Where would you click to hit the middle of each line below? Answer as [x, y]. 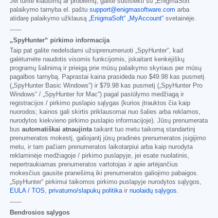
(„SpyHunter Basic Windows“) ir [55, 86]
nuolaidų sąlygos [153, 191]
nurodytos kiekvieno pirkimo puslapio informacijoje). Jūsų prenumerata [109, 121]
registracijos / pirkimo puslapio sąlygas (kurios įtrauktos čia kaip [100, 103]
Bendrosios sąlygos [40, 213]
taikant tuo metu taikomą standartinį [144, 130]
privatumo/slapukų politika [85, 191]
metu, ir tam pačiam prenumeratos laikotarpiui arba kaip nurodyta [101, 147]
